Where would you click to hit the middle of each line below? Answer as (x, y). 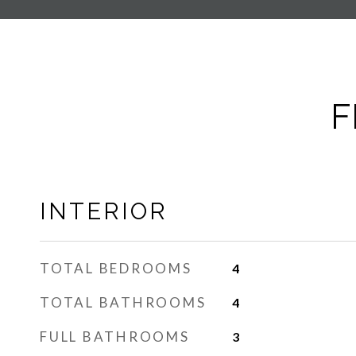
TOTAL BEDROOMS (116, 268)
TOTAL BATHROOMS (123, 302)
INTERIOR (104, 211)
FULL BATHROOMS (115, 337)
